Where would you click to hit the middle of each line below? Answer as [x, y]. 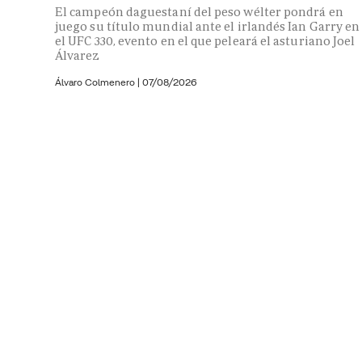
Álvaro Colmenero [96, 82]
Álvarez [78, 56]
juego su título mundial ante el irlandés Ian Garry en [208, 27]
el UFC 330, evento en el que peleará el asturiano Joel [205, 41]
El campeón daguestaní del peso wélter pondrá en [199, 12]
